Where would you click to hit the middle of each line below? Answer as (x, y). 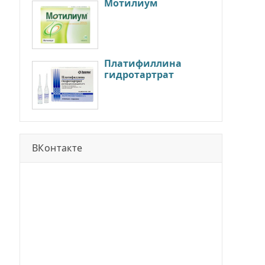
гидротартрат (139, 75)
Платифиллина (143, 63)
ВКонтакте (57, 148)
